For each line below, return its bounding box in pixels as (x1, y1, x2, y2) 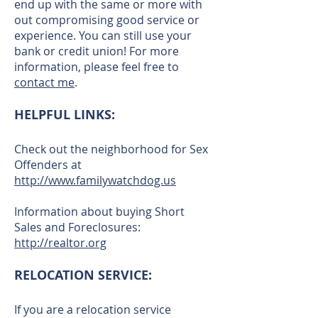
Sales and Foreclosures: (14, 219, 141, 235)
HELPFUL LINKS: (14, 106, 115, 124)
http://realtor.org (14, 235, 106, 251)
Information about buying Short (14, 204, 185, 219)
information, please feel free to (14, 59, 179, 75)
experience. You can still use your (14, 28, 192, 43)
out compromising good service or (14, 12, 199, 28)
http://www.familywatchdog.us (14, 172, 176, 188)
